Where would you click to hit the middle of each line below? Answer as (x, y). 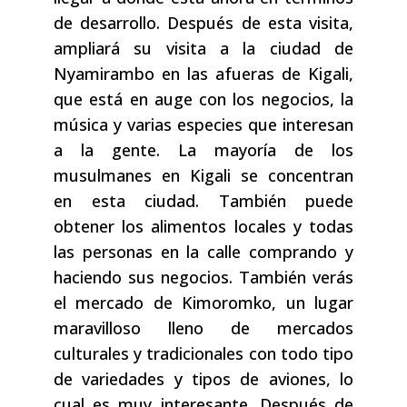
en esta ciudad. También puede (203, 201)
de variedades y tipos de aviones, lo (203, 379)
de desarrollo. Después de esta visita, (203, 23)
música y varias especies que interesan (203, 125)
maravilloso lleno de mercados (203, 328)
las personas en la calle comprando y (203, 252)
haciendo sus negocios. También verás (203, 278)
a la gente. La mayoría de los (203, 150)
